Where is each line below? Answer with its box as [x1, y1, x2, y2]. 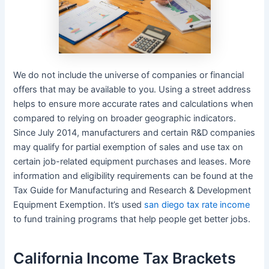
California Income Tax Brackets [13, 249, 237, 268]
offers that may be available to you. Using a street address [13, 83, 252, 95]
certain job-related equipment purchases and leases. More [13, 156, 251, 167]
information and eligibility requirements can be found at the [13, 170, 253, 181]
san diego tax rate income [144, 199, 250, 210]
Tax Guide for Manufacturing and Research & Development [13, 184, 252, 196]
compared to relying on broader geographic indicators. [13, 112, 237, 124]
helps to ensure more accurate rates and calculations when [13, 98, 254, 109]
